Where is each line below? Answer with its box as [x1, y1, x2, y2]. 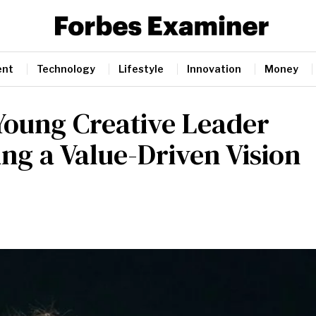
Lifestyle [119, 62, 164, 75]
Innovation [187, 62, 241, 75]
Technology [37, 62, 95, 75]
